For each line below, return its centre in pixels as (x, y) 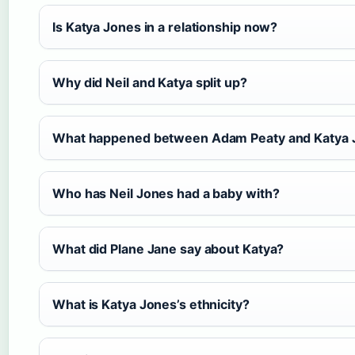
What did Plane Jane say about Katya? (168, 249)
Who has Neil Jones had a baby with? (166, 193)
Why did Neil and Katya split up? (150, 82)
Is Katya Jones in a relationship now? (165, 27)
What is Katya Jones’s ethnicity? (151, 304)
